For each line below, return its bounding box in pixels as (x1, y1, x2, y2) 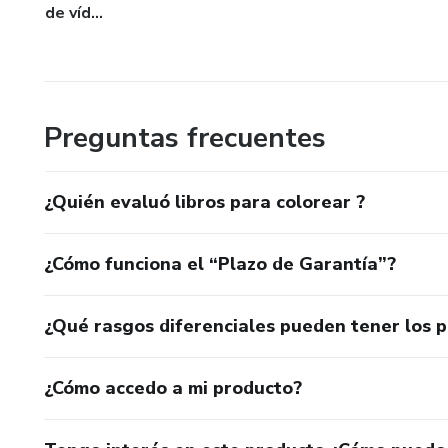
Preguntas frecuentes (44, 118, 326, 157)
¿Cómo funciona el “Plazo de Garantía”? (44, 251, 396, 276)
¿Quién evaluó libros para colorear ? (44, 189, 365, 214)
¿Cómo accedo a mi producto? (44, 375, 302, 400)
